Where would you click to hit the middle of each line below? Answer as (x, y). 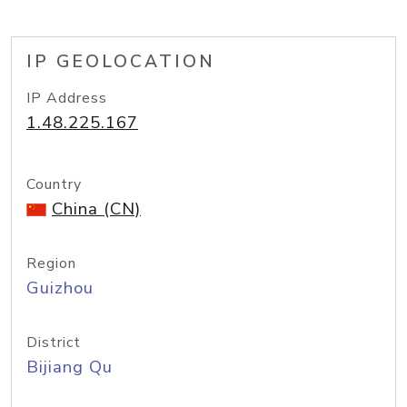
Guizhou (60, 288)
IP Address (67, 98)
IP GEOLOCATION (121, 62)
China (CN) (96, 209)
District (54, 342)
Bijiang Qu (69, 367)
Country (54, 184)
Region (51, 263)
